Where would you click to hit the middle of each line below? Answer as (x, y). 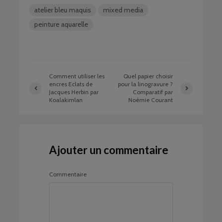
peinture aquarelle (61, 25)
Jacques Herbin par (74, 92)
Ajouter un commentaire (109, 150)
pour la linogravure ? (145, 84)
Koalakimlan (66, 100)
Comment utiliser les (77, 76)
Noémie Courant (150, 100)
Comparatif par (153, 92)
